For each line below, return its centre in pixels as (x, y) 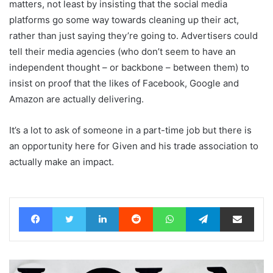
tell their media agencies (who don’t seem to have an (122, 51)
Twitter (99, 206)
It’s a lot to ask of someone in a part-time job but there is (130, 130)
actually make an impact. (62, 161)
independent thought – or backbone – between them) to (129, 67)
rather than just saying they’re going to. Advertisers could (133, 35)
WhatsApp (205, 206)
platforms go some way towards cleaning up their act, (124, 19)
